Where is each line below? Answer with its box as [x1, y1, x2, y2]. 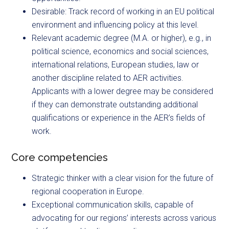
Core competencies [11, 151, 108, 164]
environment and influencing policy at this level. [32, 20, 199, 30]
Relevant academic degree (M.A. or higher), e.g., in [32, 33, 212, 43]
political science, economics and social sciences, [32, 47, 209, 57]
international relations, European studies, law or [32, 60, 199, 70]
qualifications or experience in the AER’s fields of [32, 113, 205, 123]
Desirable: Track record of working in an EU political [32, 7, 215, 17]
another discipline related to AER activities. [32, 73, 184, 83]
